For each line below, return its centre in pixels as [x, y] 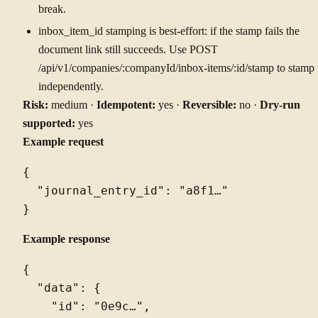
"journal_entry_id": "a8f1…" [126, 191]
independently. [71, 86]
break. [52, 9]
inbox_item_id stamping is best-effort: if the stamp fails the [169, 31]
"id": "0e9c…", [87, 306]
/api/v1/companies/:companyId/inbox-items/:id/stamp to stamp [176, 68]
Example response [66, 238]
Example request [63, 142]
